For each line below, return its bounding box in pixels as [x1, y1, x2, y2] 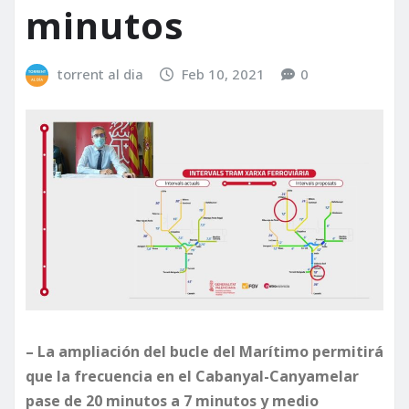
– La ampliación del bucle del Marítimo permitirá [26, 341, 383, 362]
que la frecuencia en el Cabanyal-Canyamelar [26, 366, 359, 387]
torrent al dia [57, 65, 143, 84]
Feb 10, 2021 [182, 65, 266, 84]
